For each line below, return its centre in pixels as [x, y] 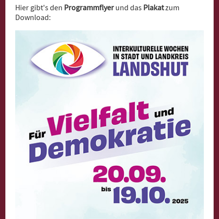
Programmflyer [88, 8]
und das [129, 8]
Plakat [154, 8]
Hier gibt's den [39, 8]
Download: [33, 18]
